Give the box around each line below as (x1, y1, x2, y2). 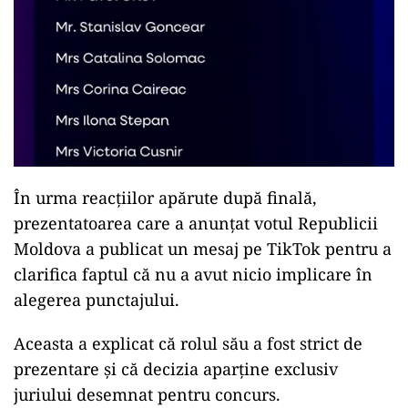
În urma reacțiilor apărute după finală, (14, 186, 317, 209)
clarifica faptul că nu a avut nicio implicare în (14, 262, 372, 285)
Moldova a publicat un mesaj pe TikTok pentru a (14, 237, 392, 260)
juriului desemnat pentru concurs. (14, 382, 280, 405)
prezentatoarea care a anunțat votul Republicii (14, 211, 378, 234)
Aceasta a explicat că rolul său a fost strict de (14, 331, 362, 354)
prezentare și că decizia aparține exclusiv (14, 357, 338, 380)
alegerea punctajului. (14, 288, 179, 311)
